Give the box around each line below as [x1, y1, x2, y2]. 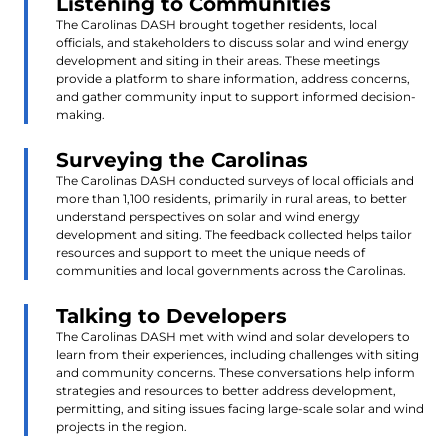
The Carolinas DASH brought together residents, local [56, 16, 377, 32]
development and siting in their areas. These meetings [56, 52, 380, 68]
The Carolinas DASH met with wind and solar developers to [56, 328, 410, 344]
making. [56, 106, 105, 122]
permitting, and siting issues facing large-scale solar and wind [56, 400, 424, 416]
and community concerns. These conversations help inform [56, 364, 415, 380]
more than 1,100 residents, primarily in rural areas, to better [56, 190, 407, 206]
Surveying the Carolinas [56, 147, 308, 172]
